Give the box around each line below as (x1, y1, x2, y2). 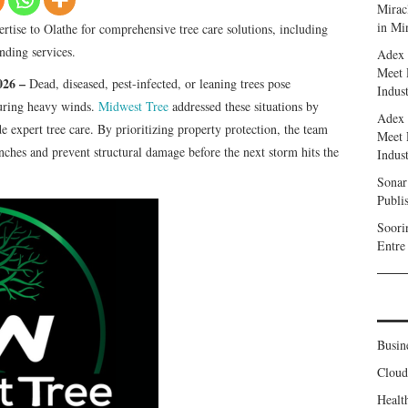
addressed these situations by (168, 97, 319, 115)
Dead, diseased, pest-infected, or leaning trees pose (29, 74, 291, 92)
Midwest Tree (98, 97, 168, 115)
